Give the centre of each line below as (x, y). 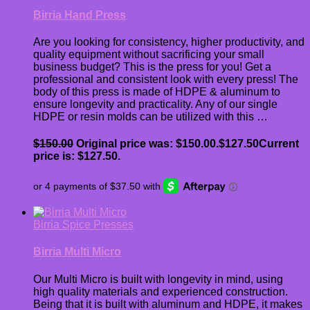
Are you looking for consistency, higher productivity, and (169, 42)
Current (279, 144)
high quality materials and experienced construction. (161, 291)
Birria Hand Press (80, 15)
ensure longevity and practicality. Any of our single (155, 104)
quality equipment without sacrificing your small (149, 55)
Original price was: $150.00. (147, 144)
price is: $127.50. (77, 156)
